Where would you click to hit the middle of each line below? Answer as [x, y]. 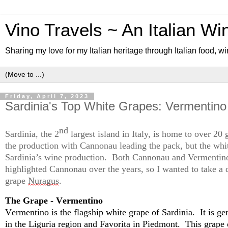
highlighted [27, 169]
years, [133, 169]
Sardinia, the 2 [32, 134]
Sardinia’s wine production [55, 157]
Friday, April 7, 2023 [47, 96]
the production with [42, 145]
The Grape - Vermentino [54, 200]
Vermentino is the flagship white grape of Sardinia [99, 212]
